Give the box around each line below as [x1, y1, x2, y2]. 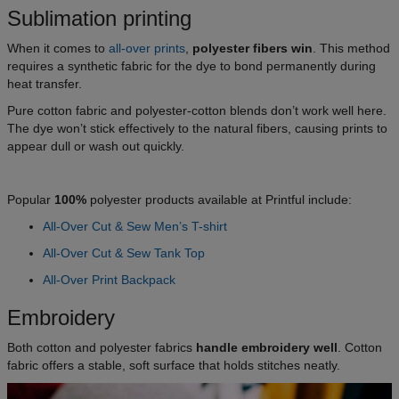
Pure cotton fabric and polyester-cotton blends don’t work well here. [7, 102, 387, 118]
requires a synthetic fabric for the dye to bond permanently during [7, 58, 376, 73]
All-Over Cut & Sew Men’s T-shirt [43, 218, 227, 233]
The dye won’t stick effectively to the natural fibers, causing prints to [7, 120, 387, 135]
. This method [313, 40, 390, 55]
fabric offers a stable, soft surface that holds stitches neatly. [7, 357, 340, 372]
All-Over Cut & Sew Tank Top [43, 245, 205, 260]
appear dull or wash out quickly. [7, 138, 184, 153]
